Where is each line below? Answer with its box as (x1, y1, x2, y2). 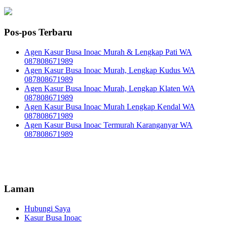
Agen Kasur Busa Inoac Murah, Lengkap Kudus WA (24, 65, 195, 74)
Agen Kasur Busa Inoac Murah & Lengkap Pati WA (24, 47, 192, 56)
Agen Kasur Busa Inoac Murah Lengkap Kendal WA (24, 102, 195, 111)
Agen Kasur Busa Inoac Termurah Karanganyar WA (24, 120, 193, 129)
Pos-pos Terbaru (4, 26, 72, 37)
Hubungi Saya (24, 204, 70, 213)
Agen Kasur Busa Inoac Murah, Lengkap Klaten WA (24, 84, 195, 93)
